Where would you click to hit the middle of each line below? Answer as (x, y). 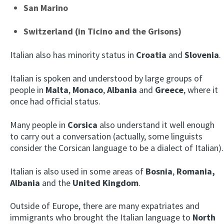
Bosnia (159, 171)
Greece (169, 89)
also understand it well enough (156, 124)
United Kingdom (104, 182)
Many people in (39, 124)
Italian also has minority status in (73, 54)
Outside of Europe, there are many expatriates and (105, 206)
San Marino (46, 7)
